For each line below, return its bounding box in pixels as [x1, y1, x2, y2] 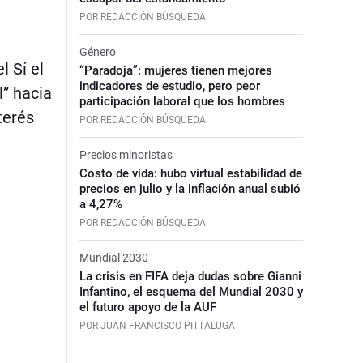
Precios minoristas [79, 147, 173, 161]
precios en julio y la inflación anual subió [79, 181, 301, 196]
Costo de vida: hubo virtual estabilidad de [79, 165, 302, 181]
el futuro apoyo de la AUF [79, 299, 216, 314]
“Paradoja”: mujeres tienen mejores [79, 62, 272, 78]
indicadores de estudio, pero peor [79, 78, 260, 93]
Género [79, 45, 116, 58]
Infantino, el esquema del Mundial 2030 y [79, 284, 303, 299]
